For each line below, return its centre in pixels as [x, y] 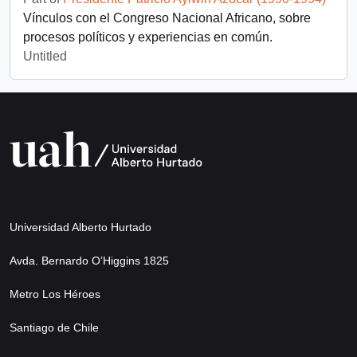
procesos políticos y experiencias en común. [148, 37]
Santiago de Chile [54, 327]
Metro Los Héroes [55, 294]
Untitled [45, 56]
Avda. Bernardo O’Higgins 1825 [89, 260]
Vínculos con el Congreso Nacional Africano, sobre [167, 18]
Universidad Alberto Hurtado [80, 227]
